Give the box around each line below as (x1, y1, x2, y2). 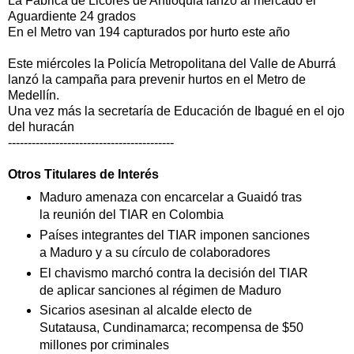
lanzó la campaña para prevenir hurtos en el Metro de (8, 72, 306, 86)
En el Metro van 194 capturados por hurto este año (8, 24, 290, 39)
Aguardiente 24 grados (8, 9, 136, 23)
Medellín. (8, 88, 59, 102)
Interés (118, 167, 159, 181)
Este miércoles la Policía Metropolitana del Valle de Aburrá (8, 56, 336, 70)
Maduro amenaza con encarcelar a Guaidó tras (39, 190, 302, 204)
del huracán (8, 119, 74, 134)
